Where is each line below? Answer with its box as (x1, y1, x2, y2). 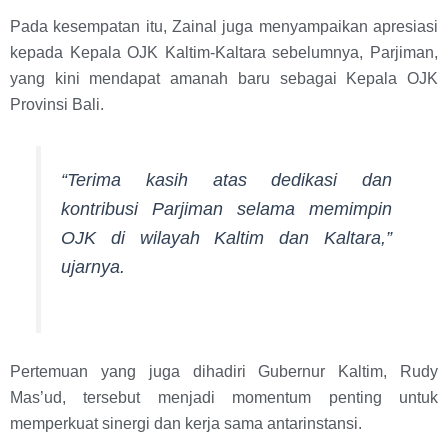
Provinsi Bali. (10, 96, 104, 114)
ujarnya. (61, 257, 126, 278)
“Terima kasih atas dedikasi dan (61, 170, 392, 191)
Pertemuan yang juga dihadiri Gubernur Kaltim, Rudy (10, 363, 438, 381)
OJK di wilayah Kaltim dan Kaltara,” (61, 228, 392, 249)
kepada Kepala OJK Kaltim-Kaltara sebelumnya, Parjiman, (10, 44, 438, 62)
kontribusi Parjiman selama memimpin (61, 199, 392, 220)
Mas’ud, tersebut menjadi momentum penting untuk (10, 389, 438, 407)
